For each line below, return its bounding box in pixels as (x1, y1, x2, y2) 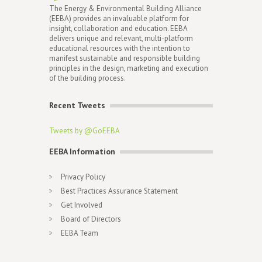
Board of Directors (61, 214, 121, 224)
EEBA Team (61, 228, 98, 238)
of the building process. (49, 73, 126, 83)
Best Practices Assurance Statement (61, 186, 178, 196)
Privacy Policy (61, 172, 105, 182)
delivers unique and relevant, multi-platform (49, 33, 193, 43)
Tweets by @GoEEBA (49, 126, 120, 136)
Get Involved (61, 200, 102, 210)
